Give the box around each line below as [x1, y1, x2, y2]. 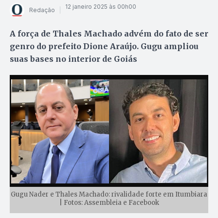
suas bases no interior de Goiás [10, 54, 137, 64]
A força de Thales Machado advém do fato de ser [10, 28, 208, 38]
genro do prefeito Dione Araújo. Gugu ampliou [10, 41, 199, 51]
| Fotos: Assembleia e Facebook [59, 198, 159, 207]
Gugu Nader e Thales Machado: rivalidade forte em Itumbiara [11, 190, 207, 199]
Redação [29, 6, 55, 14]
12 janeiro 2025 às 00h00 [65, 3, 136, 11]
